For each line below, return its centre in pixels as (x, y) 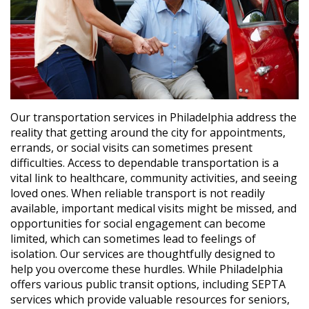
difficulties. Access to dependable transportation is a (144, 162)
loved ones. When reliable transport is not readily (138, 193)
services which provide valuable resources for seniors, (150, 299)
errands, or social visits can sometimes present (131, 147)
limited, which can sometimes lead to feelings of (133, 238)
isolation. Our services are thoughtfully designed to (143, 253)
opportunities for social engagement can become (138, 223)
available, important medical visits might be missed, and (153, 208)
